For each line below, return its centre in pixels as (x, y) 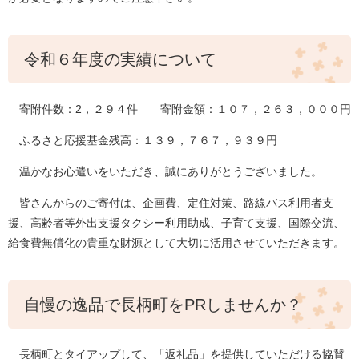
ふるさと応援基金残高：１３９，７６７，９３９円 (143, 141)
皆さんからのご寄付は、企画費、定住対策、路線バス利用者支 (171, 203)
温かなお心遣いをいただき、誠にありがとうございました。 (165, 172)
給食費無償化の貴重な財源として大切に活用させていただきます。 (176, 243)
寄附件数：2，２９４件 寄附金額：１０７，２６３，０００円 (179, 109)
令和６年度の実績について (120, 60)
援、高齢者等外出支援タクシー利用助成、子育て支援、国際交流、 (176, 223)
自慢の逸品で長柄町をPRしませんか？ (163, 305)
